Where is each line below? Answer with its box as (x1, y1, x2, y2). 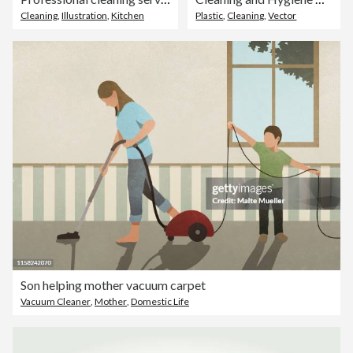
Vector (268, 9, 297, 22)
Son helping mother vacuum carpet (20, 277, 206, 293)
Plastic (195, 9, 224, 22)
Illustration (61, 9, 107, 22)
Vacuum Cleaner (20, 295, 91, 308)
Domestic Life (131, 295, 189, 308)
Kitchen (111, 9, 144, 22)
